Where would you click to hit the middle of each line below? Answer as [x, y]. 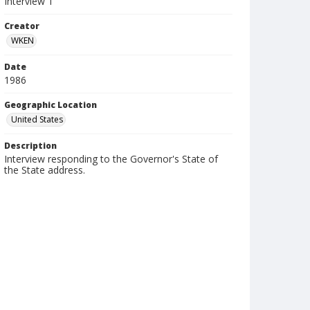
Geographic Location [51, 105]
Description [30, 146]
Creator [22, 26]
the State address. [45, 170]
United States [37, 119]
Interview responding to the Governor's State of [111, 159]
